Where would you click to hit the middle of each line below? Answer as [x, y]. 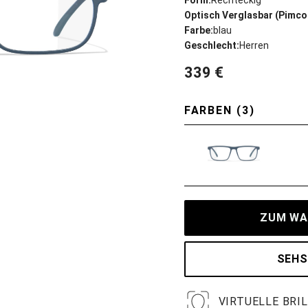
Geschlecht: [211, 45]
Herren [254, 45]
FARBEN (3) [219, 110]
